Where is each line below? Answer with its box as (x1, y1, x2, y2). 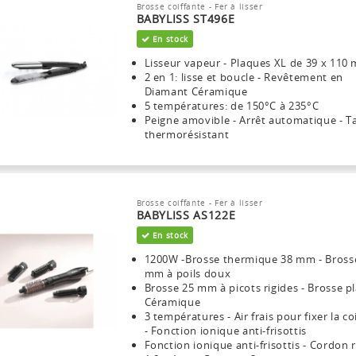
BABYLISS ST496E (136, 10, 235, 26)
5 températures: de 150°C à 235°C (144, 98, 319, 113)
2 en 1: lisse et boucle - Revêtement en (144, 69, 343, 84)
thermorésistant (144, 126, 230, 141)
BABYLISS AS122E (136, 207, 236, 222)
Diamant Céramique (144, 83, 248, 99)
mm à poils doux (144, 265, 231, 281)
